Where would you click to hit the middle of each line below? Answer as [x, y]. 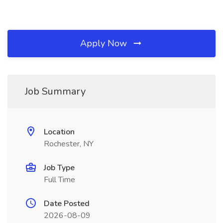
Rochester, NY [69, 144]
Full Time [59, 180]
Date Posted [67, 204]
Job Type [59, 168]
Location [59, 132]
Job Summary [55, 91]
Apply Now [105, 43]
